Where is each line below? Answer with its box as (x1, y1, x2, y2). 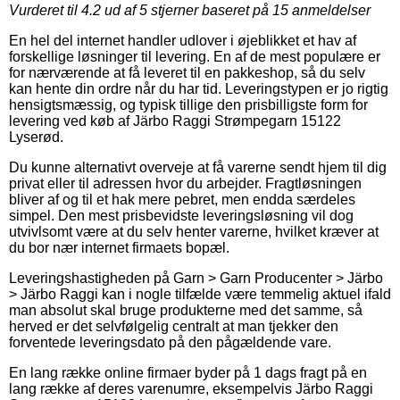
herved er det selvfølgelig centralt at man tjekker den (9, 318, 338, 334)
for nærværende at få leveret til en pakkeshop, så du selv (9, 64, 365, 80)
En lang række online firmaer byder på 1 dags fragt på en (9, 364, 367, 380)
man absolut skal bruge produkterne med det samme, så (9, 302, 362, 318)
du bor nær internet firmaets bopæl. (9, 239, 229, 255)
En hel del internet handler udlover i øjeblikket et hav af (9, 32, 356, 48)
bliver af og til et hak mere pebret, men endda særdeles (9, 191, 355, 207)
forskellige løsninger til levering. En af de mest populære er (9, 48, 380, 64)
